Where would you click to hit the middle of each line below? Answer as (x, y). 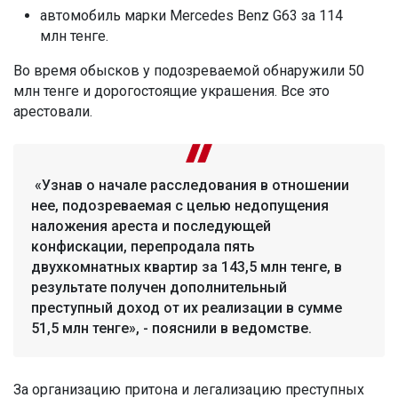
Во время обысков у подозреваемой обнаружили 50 (189, 70)
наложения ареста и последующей (151, 226)
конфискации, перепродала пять (143, 246)
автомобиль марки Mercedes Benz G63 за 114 (191, 15)
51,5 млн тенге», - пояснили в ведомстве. (171, 328)
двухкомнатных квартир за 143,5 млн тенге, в (187, 267)
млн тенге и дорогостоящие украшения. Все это (171, 91)
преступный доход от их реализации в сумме (187, 307)
